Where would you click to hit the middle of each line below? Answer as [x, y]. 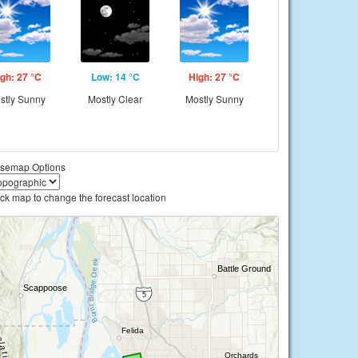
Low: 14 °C [115, 77]
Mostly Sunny [214, 99]
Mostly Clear [115, 99]
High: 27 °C [214, 77]
